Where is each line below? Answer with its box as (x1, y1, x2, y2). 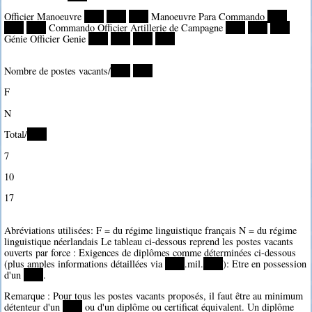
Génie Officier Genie (4, 31, 89, 45)
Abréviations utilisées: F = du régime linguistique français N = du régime (4, 223, 297, 237)
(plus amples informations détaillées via (4, 256, 166, 270)
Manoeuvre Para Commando (148, 9, 268, 23)
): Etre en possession (223, 256, 307, 270)
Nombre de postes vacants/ (4, 64, 111, 78)
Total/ (4, 127, 28, 141)
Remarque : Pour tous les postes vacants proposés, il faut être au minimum (4, 289, 304, 303)
